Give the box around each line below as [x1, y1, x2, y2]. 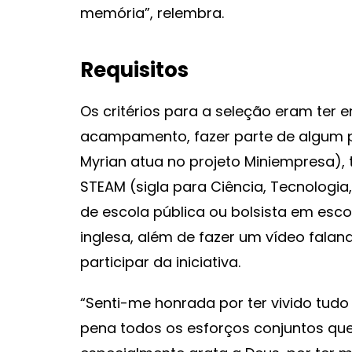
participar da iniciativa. [80, 252, 240, 272]
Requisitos [80, 56, 189, 84]
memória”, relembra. [80, 3, 224, 23]
